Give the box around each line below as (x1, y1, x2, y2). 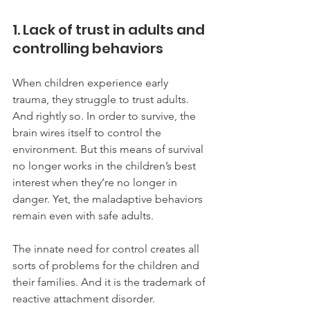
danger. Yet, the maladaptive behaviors (12, 192, 206, 206)
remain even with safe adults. (12, 208, 156, 222)
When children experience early (12, 75, 171, 89)
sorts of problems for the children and (12, 258, 202, 272)
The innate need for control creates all (12, 241, 202, 255)
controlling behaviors (12, 38, 163, 58)
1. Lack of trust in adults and (12, 19, 208, 39)
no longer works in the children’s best (12, 158, 199, 172)
